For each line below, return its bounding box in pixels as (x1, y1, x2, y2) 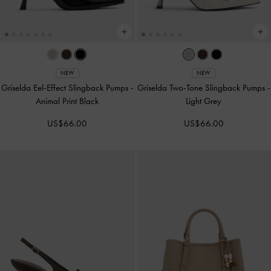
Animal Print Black (36, 95, 99, 106)
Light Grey (186, 95, 222, 106)
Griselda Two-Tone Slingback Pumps (137, 82, 267, 93)
